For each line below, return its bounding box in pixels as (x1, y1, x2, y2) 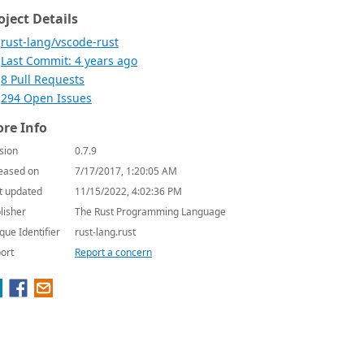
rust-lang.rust (75, 225, 136, 239)
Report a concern (75, 245, 152, 259)
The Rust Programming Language (75, 205, 226, 219)
